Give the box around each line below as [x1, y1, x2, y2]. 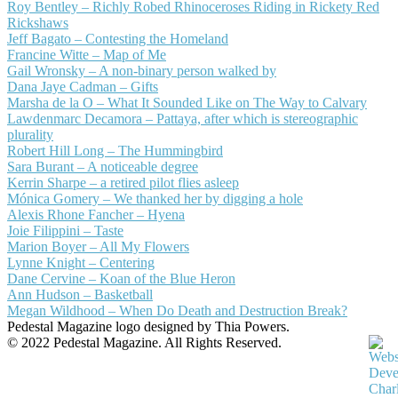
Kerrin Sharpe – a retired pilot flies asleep [7, 175, 239, 191]
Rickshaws [7, 15, 68, 31]
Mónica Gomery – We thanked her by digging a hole [7, 191, 303, 207]
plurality [7, 127, 53, 143]
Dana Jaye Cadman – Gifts [7, 79, 158, 95]
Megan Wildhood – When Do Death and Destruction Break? [7, 303, 347, 319]
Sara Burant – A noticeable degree [7, 159, 198, 175]
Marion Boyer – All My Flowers [7, 239, 189, 255]
